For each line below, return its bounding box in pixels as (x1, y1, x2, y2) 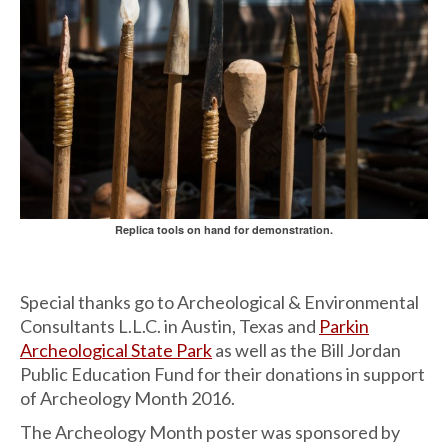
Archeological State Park (20, 339, 212, 362)
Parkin (319, 315, 369, 338)
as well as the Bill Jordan (212, 339, 401, 362)
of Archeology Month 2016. (20, 387, 235, 410)
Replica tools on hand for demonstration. (115, 222, 333, 238)
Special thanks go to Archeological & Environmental (20, 291, 419, 314)
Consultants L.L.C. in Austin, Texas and (20, 315, 319, 338)
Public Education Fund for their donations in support (20, 363, 425, 386)
